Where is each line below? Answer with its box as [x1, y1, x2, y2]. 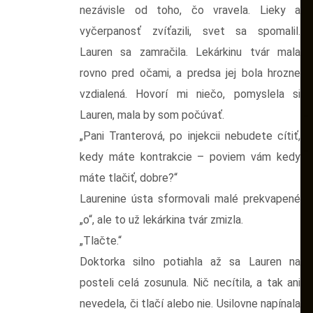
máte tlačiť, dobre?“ [80, 170, 177, 184]
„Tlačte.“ [80, 233, 122, 247]
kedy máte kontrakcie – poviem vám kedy [80, 150, 300, 163]
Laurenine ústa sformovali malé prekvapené [80, 191, 300, 205]
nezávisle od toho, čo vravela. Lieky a [80, 3, 300, 17]
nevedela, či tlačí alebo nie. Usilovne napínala [80, 296, 300, 310]
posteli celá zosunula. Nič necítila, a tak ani [80, 275, 300, 289]
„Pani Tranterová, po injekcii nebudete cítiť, [80, 129, 300, 143]
